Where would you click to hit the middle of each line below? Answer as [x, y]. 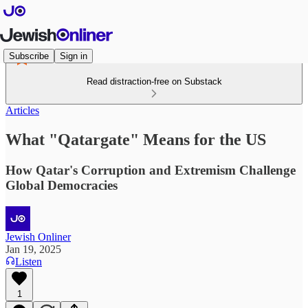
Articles [22, 110]
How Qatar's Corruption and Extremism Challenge [151, 170]
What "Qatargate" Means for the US [136, 139]
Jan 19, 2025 [33, 249]
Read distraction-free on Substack [154, 81]
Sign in [74, 56]
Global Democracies [62, 185]
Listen [29, 261]
